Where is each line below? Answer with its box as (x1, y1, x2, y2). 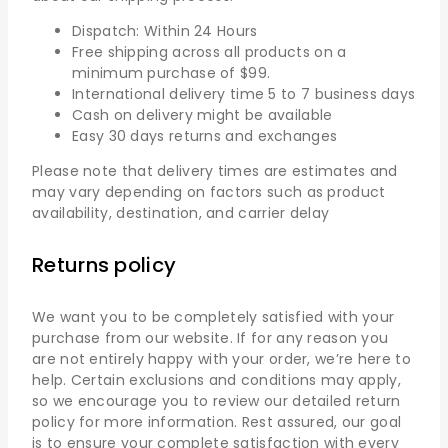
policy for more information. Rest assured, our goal (32, 411, 402, 432)
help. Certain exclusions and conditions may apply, (32, 369, 401, 390)
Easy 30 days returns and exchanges (72, 125, 338, 146)
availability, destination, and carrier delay (32, 202, 330, 223)
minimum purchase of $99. (72, 62, 271, 83)
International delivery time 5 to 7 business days (72, 83, 416, 104)
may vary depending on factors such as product (32, 181, 386, 202)
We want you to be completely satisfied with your (32, 306, 395, 327)
